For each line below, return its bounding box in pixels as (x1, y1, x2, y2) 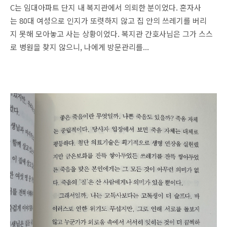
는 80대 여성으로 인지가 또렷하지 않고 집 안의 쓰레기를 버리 (10, 15, 207, 26)
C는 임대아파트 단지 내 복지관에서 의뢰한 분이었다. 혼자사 (10, 2, 201, 13)
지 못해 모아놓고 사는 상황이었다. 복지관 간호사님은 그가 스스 (10, 28, 213, 39)
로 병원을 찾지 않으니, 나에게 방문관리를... (10, 42, 149, 52)
